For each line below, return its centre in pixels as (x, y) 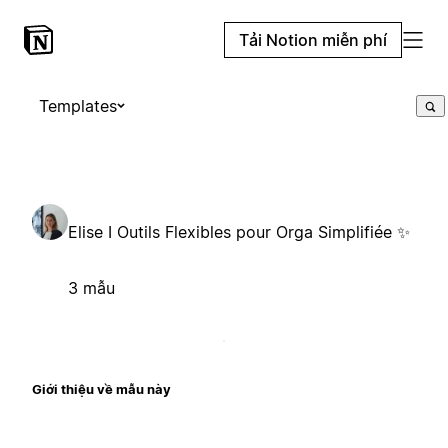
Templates (78, 106)
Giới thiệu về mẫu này (101, 388)
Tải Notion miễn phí (313, 40)
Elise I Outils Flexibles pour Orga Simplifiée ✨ (239, 231)
